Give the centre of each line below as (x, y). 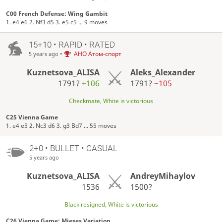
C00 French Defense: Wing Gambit (57, 13)
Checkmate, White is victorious (111, 101)
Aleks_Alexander (163, 72)
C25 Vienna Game (32, 117)
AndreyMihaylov (163, 176)
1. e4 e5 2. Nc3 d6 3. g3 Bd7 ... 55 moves (61, 125)
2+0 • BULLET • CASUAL (73, 148)
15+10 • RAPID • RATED (72, 44)
